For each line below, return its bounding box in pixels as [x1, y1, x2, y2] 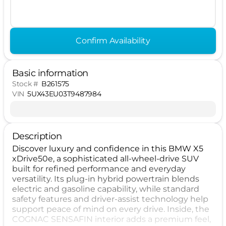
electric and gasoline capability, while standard [12, 184, 199, 194]
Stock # [12, 79, 39, 88]
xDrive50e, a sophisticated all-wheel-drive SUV [12, 154, 199, 163]
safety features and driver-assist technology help [12, 194, 208, 204]
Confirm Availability [76, 36, 150, 45]
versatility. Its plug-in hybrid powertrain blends [12, 174, 199, 184]
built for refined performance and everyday [12, 164, 186, 174]
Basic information [12, 68, 88, 79]
